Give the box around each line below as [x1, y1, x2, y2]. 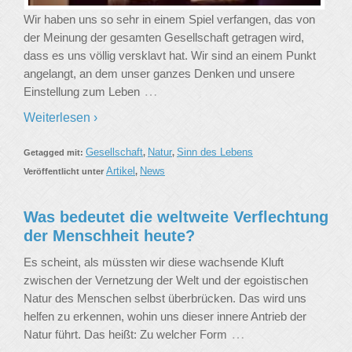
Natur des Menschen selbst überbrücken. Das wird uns [24, 291, 306, 306]
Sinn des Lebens [177, 146, 253, 159]
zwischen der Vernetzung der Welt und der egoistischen [24, 273, 308, 288]
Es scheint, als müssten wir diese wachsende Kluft [24, 255, 284, 269]
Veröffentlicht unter [24, 167, 106, 177]
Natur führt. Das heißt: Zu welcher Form [24, 328, 227, 342]
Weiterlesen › [24, 111, 97, 125]
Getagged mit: [24, 148, 86, 158]
